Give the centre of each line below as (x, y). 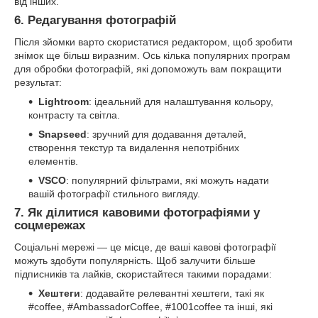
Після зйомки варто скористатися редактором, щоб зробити (153, 42)
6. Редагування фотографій (95, 21)
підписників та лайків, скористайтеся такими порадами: (143, 274)
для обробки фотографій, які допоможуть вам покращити (148, 69)
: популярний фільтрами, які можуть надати (168, 181)
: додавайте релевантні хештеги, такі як (172, 293)
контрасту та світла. (74, 115)
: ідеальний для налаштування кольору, (181, 102)
